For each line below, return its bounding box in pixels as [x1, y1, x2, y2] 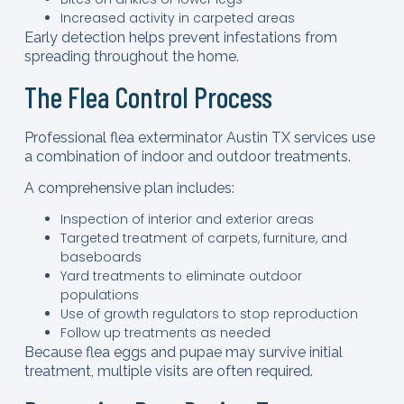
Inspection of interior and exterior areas [60, 210, 314, 229]
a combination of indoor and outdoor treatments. [23, 147, 351, 165]
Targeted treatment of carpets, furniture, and [60, 229, 347, 248]
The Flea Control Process [23, 78, 272, 114]
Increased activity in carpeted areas [60, 9, 295, 28]
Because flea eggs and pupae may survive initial [23, 344, 343, 362]
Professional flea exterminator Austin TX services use [23, 128, 375, 146]
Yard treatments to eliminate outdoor [60, 267, 302, 286]
